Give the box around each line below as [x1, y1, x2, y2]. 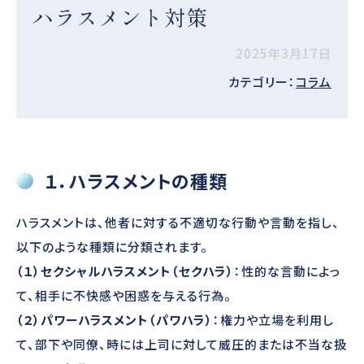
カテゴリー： [228, 73, 296, 91]
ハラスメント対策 [32, 2, 208, 32]
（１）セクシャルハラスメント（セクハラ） [16, 262, 234, 280]
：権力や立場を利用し [213, 311, 334, 329]
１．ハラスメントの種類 [45, 167, 227, 194]
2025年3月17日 [236, 45, 331, 63]
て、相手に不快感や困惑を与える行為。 [16, 287, 232, 305]
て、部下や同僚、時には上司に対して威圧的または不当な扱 [16, 336, 347, 353]
